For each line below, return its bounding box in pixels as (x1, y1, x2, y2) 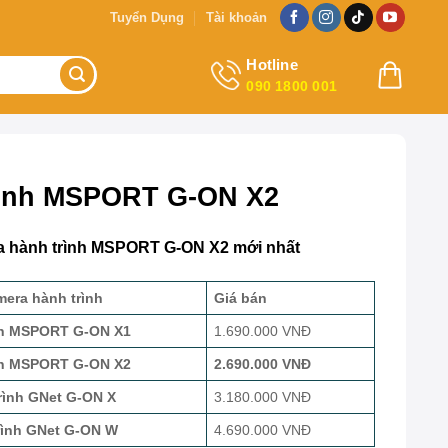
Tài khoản (206, 9, 268, 25)
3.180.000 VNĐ (214, 388, 312, 405)
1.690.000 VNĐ (214, 322, 312, 339)
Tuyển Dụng (109, 9, 184, 25)
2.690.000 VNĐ (214, 355, 312, 372)
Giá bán (214, 289, 268, 306)
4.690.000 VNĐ (214, 421, 312, 438)
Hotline (246, 55, 298, 73)
